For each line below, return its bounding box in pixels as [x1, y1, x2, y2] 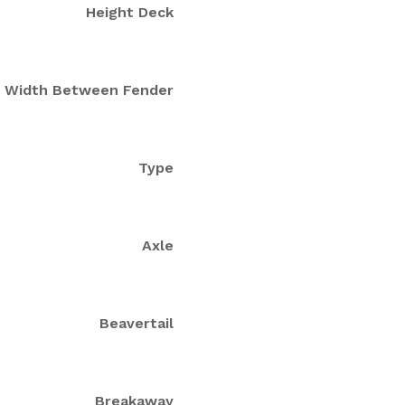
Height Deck [86, 3, 174, 21]
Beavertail [99, 314, 174, 332]
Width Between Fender [5, 80, 174, 99]
